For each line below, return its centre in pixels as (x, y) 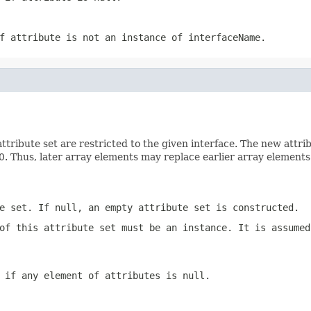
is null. (185, 275)
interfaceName (224, 37)
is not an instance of (124, 37)
